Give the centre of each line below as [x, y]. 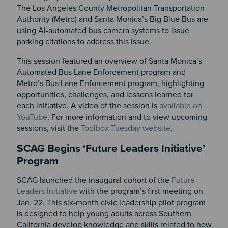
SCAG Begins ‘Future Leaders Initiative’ [111, 149]
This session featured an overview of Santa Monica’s [109, 61]
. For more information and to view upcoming [127, 117]
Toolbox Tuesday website [125, 129]
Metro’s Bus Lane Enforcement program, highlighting [110, 84]
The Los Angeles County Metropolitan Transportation [110, 8]
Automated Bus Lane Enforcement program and [101, 73]
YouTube [32, 117]
